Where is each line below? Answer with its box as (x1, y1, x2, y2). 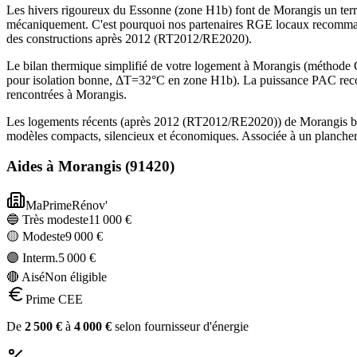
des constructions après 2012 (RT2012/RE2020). (6, 31, 252, 45)
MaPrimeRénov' (25, 198, 108, 213)
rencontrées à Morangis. (6, 87, 127, 101)
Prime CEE (25, 292, 83, 307)
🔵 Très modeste (6, 213, 88, 227)
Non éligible (45, 270, 107, 284)
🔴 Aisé (6, 270, 45, 284)
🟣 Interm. (6, 251, 58, 265)
